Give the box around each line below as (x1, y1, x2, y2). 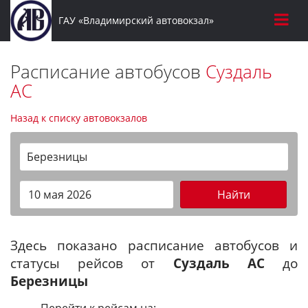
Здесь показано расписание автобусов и (10, 236, 298, 254)
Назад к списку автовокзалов (10, 111, 147, 124)
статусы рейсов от (10, 254, 173, 272)
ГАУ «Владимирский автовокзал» (58, 14, 214, 27)
